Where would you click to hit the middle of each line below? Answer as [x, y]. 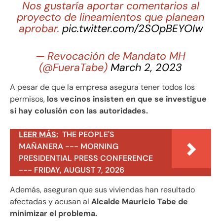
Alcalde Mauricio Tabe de [139, 201]
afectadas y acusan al [50, 201]
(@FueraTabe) [75, 67]
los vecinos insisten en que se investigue [127, 99]
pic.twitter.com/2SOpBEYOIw [132, 29]
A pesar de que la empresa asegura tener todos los [102, 87]
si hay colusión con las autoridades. [79, 110]
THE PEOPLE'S [88, 134]
